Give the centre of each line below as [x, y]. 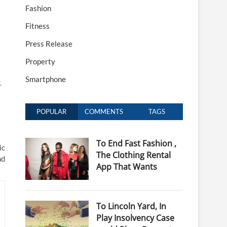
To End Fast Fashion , [136, 143]
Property [40, 61]
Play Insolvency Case [135, 218]
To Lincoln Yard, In [131, 206]
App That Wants [126, 167]
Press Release [49, 44]
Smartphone [46, 79]
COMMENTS [104, 111]
